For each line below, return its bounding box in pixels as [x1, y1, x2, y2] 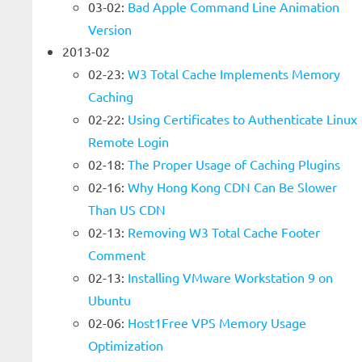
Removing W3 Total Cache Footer [128, 224, 320, 240]
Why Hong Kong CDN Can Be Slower [128, 179, 337, 195]
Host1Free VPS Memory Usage [128, 314, 306, 330]
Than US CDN [88, 201, 166, 217]
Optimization [88, 337, 163, 353]
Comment [88, 246, 145, 263]
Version [88, 21, 132, 37]
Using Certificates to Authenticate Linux [128, 111, 357, 127]
